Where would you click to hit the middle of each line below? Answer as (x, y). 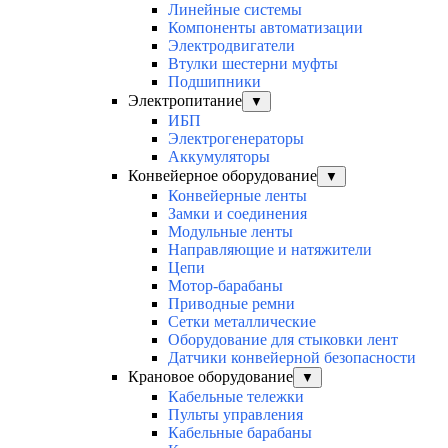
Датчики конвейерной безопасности (292, 358)
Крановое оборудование (210, 377)
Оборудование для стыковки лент (283, 340)
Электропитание (185, 101)
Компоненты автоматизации (265, 28)
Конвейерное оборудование (222, 176)
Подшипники (214, 82)
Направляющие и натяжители (270, 250)
